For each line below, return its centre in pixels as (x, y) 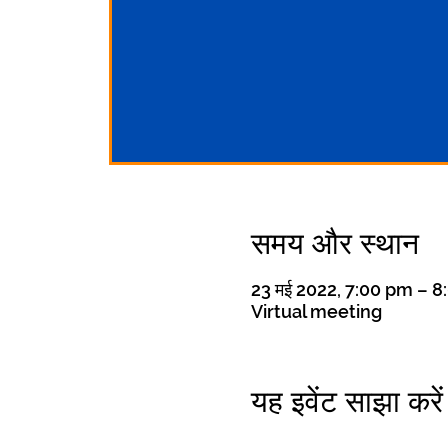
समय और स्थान (334, 244)
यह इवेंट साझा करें (346, 402)
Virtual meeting (316, 311)
